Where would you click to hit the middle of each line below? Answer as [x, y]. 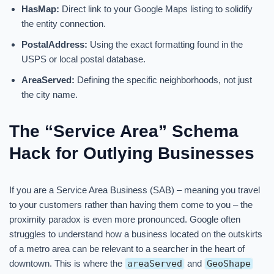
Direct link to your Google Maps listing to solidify [156, 9]
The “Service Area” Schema [124, 131]
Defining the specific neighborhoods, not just [163, 80]
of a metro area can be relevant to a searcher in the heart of [127, 249]
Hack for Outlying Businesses [132, 153]
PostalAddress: [54, 44]
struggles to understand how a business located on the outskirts [136, 234]
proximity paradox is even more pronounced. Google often [125, 219]
